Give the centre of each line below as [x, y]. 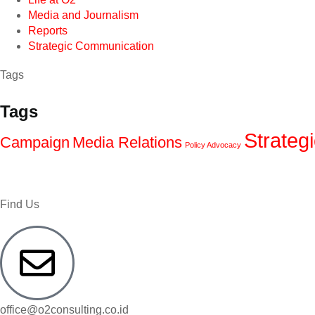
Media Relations [127, 143]
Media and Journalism [83, 15]
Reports [48, 31]
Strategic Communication [91, 46]
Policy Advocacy [213, 145]
